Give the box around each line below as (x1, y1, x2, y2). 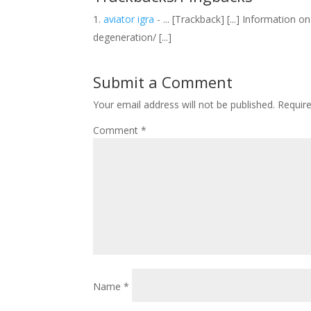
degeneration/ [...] (93, 31, 172, 44)
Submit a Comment (93, 72, 233, 92)
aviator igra (103, 12, 155, 26)
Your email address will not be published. (93, 98, 276, 111)
